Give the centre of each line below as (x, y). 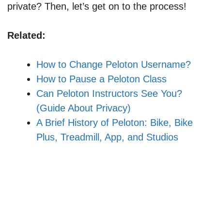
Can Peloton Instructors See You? (109, 94)
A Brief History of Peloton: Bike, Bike (115, 123)
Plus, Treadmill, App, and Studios (107, 137)
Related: (26, 36)
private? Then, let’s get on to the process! (97, 7)
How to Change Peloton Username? (114, 65)
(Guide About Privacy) (84, 108)
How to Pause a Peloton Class (101, 79)
